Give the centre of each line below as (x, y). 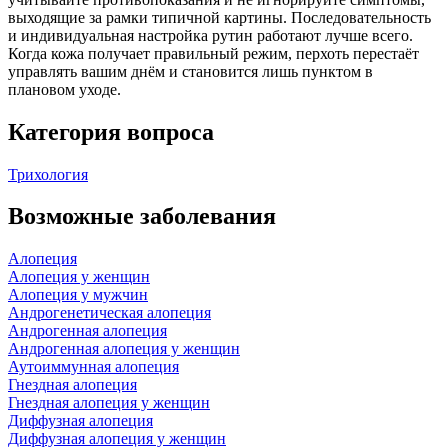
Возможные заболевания (142, 216)
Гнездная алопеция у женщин (109, 403)
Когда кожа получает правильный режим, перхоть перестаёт (213, 53)
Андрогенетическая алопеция (109, 313)
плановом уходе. (64, 89)
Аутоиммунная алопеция (93, 367)
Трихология (48, 174)
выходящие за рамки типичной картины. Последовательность (219, 17)
